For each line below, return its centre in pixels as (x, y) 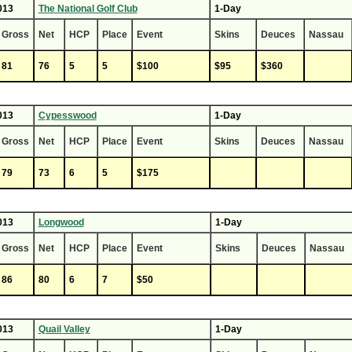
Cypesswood (67, 115)
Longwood (61, 222)
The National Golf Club (88, 9)
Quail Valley (64, 329)
